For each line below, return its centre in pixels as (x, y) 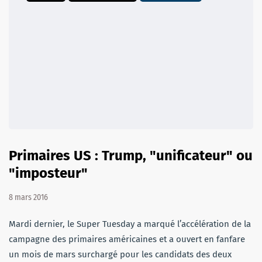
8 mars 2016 (28, 198)
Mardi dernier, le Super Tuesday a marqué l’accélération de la (130, 224)
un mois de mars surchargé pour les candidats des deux (120, 255)
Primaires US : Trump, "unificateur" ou (131, 156)
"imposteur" (48, 173)
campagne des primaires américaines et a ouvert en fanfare (127, 239)
